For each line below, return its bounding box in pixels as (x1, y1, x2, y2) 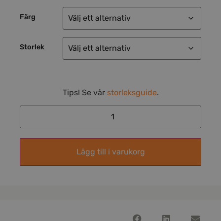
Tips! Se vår (62, 87, 107, 97)
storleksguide (107, 87, 157, 97)
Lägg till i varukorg (76, 147, 145, 157)
